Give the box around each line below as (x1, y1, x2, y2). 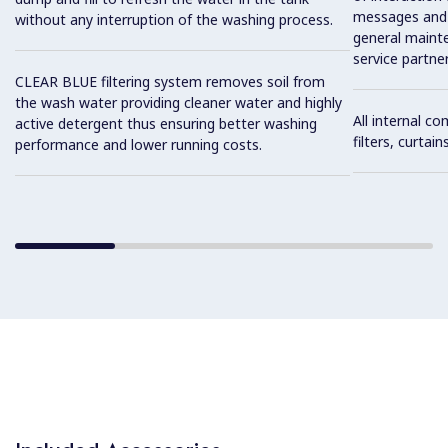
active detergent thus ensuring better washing (15, 114, 317, 134)
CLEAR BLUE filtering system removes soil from (15, 72, 325, 92)
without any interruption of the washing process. (15, 10, 333, 30)
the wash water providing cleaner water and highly (15, 93, 342, 113)
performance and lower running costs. (15, 135, 262, 155)
